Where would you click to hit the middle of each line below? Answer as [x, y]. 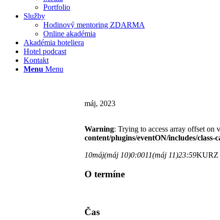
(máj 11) [165, 155]
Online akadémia [69, 34]
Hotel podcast [45, 51]
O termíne [105, 174]
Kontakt [36, 60]
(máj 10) [117, 155]
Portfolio [57, 7]
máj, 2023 [100, 103]
